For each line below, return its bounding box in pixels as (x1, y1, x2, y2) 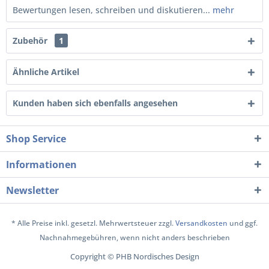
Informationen (6, 158, 77, 171)
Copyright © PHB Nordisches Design (70, 251, 199, 262)
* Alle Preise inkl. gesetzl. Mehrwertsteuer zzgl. (11, 218, 175, 229)
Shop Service (6, 132, 66, 145)
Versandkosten (175, 218, 228, 229)
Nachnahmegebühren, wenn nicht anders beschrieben (39, 232, 230, 243)
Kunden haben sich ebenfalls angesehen (13, 97, 178, 109)
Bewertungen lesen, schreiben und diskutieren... (13, 4, 210, 16)
